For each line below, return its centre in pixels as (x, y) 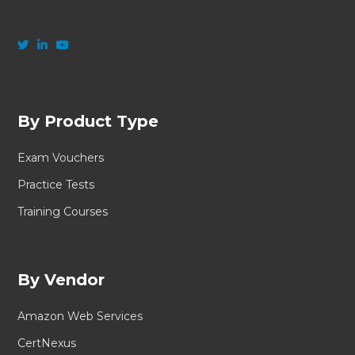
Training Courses (63, 211)
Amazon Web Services (80, 316)
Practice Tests (56, 184)
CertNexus (47, 343)
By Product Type (88, 121)
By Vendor (61, 279)
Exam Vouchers (61, 157)
